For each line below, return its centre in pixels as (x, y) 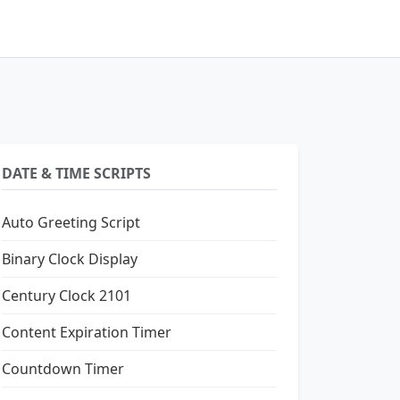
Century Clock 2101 (67, 296)
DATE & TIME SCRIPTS (76, 173)
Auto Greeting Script (71, 222)
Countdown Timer (63, 369)
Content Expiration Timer (87, 332)
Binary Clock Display (70, 259)
